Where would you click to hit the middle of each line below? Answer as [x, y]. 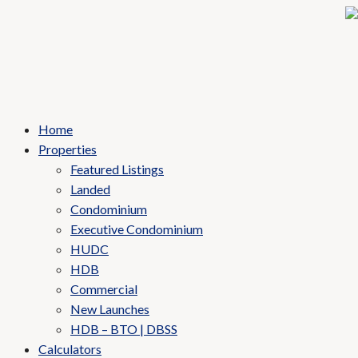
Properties [68, 149]
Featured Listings [117, 169]
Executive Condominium [137, 229]
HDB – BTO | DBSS [124, 329]
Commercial [104, 289]
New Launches [110, 309]
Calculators [70, 349]
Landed [90, 189]
